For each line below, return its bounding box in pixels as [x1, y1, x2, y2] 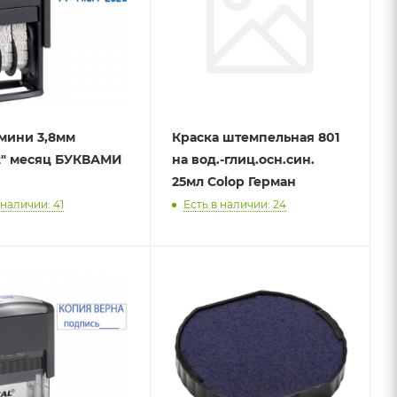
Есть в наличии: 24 [183, 198, 286, 212]
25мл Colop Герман [171, 174, 296, 191]
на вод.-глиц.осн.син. [171, 152, 315, 168]
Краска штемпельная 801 [171, 129, 339, 146]
